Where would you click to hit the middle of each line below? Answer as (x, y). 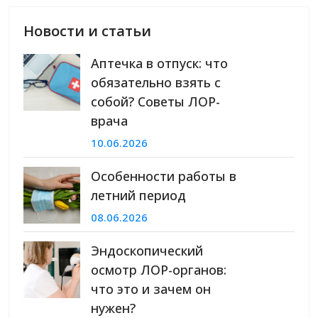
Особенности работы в (164, 176)
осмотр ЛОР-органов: (159, 270)
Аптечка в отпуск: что (159, 64)
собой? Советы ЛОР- (155, 102)
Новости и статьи (87, 31)
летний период (138, 196)
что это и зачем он (151, 289)
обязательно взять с (156, 83)
